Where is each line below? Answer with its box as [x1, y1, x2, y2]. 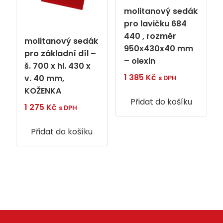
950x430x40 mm [123, 43, 193, 55]
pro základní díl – [24, 48, 96, 60]
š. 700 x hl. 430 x [24, 60, 91, 72]
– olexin [123, 55, 155, 67]
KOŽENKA [24, 85, 61, 97]
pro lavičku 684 [123, 18, 187, 30]
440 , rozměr [123, 30, 176, 42]
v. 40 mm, [24, 73, 64, 85]
